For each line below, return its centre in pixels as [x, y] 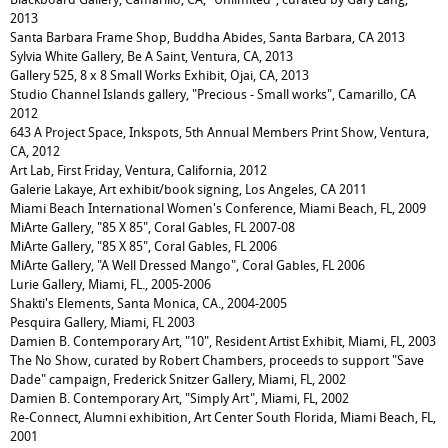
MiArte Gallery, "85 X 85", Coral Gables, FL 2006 [143, 246]
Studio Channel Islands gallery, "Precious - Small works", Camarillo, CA [213, 94]
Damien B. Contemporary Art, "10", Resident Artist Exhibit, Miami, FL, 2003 [223, 341]
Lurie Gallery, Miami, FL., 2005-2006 [110, 284]
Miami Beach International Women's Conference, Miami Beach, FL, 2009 [218, 208]
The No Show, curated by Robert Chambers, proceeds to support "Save [217, 360]
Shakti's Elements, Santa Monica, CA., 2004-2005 [148, 303]
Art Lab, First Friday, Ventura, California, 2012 [138, 170]
